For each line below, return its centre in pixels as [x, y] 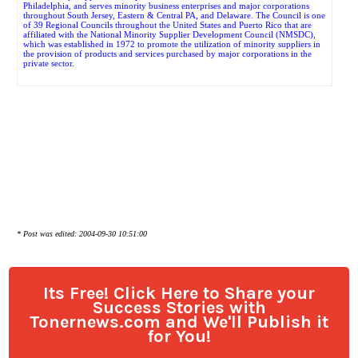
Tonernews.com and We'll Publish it [179, 322]
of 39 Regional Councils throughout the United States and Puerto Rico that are [167, 25]
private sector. [48, 63]
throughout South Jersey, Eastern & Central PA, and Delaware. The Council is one [174, 15]
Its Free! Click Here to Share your [179, 294]
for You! [179, 337]
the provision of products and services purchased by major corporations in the [167, 54]
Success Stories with [179, 308]
